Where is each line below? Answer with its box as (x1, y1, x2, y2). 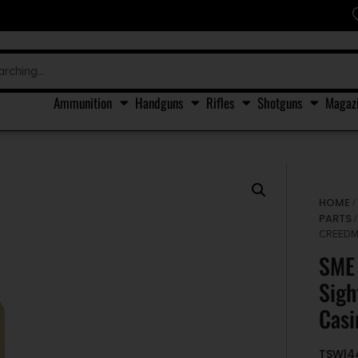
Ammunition (54, 92, 112, 113)
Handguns (135, 92, 183, 113)
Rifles (206, 92, 234, 113)
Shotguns (257, 92, 302, 113)
